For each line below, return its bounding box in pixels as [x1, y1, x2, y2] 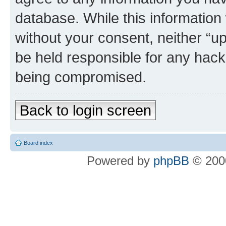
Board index [24, 140, 53, 146]
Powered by [87, 154, 153, 167]
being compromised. [15, 69, 146, 85]
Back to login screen [20, 102, 151, 119]
